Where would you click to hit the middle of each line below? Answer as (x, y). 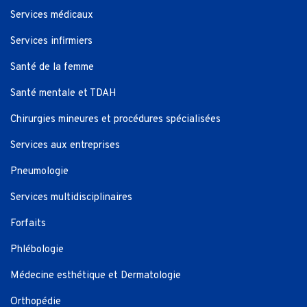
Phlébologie (37, 250)
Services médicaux (52, 16)
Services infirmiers (51, 42)
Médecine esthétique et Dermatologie (96, 276)
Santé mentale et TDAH (63, 94)
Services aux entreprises (65, 146)
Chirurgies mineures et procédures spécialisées (115, 120)
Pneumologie (39, 172)
